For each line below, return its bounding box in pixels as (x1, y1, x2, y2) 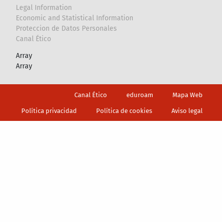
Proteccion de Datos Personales (16, 24, 117, 33)
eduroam (126, 91, 154, 99)
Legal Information (16, 3, 72, 12)
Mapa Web (172, 91, 203, 99)
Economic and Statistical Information (16, 14, 134, 23)
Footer (9, 86, 33, 96)
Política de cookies (96, 107, 153, 114)
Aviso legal (171, 107, 203, 114)
